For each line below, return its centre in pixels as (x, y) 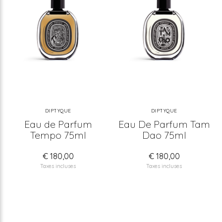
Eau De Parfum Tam (164, 124)
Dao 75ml (164, 135)
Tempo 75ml (58, 135)
